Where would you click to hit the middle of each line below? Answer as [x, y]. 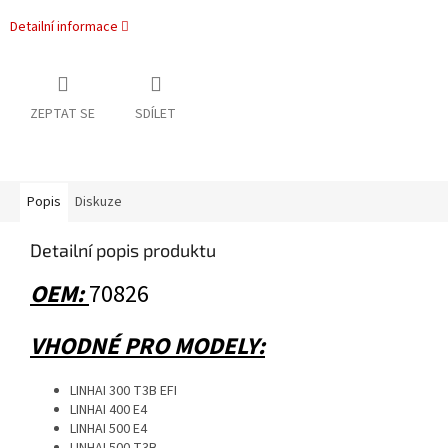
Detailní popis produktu [123, 250]
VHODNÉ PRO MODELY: [147, 347]
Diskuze [98, 202]
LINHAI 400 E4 [108, 410]
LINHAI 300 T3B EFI [123, 391]
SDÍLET [155, 114]
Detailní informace [64, 27]
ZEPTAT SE [62, 114]
